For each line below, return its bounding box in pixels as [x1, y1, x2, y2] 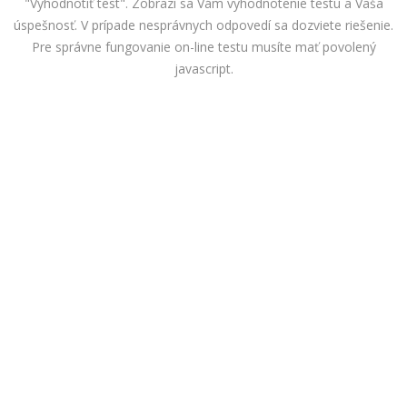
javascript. [174, 60, 233, 78]
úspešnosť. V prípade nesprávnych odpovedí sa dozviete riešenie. [14, 16, 393, 35]
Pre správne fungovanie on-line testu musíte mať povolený [31, 38, 376, 56]
